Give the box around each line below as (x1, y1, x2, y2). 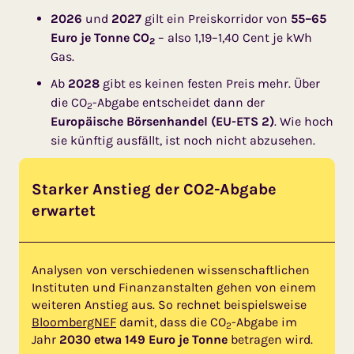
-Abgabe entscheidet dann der (92, 94, 265, 110)
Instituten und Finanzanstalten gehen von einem (32, 279, 316, 295)
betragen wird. (228, 331, 313, 347)
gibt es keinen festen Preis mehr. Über (100, 75, 320, 91)
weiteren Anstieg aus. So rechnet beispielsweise (32, 296, 307, 312)
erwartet (32, 201, 96, 220)
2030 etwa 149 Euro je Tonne (59, 331, 228, 347)
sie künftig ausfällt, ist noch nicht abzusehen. (51, 132, 315, 148)
